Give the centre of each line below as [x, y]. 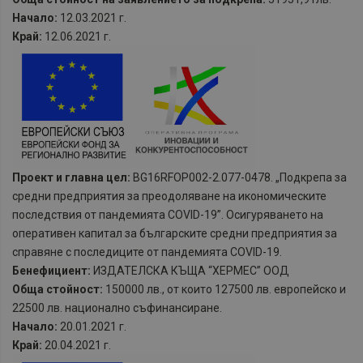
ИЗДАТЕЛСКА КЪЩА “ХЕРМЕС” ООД [190, 270]
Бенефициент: [51, 270]
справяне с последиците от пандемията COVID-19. [147, 252]
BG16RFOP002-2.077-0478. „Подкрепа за [239, 177]
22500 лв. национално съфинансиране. [117, 307]
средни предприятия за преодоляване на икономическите [169, 196]
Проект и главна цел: [71, 177]
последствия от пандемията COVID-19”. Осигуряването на [168, 214]
